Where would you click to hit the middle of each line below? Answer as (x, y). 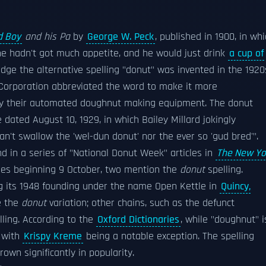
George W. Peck (121, 37)
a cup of (247, 53)
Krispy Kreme (53, 236)
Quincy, (236, 186)
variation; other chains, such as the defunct (140, 203)
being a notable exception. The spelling (169, 236)
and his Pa (46, 37)
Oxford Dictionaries (138, 220)
